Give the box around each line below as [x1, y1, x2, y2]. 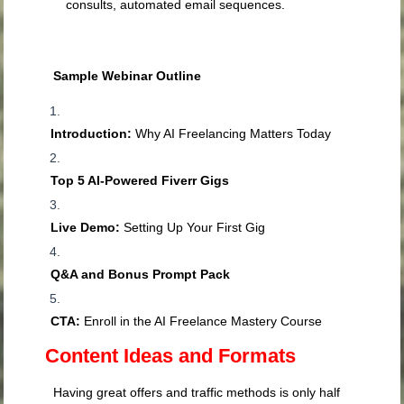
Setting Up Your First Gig [120, 220, 266, 235]
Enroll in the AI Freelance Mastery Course [80, 314, 323, 329]
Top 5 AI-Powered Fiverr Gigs [50, 173, 230, 188]
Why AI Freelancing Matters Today [132, 126, 332, 142]
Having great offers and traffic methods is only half [53, 385, 341, 400]
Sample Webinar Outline [53, 69, 202, 84]
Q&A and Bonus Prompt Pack [50, 267, 231, 282]
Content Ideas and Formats [40, 344, 297, 368]
